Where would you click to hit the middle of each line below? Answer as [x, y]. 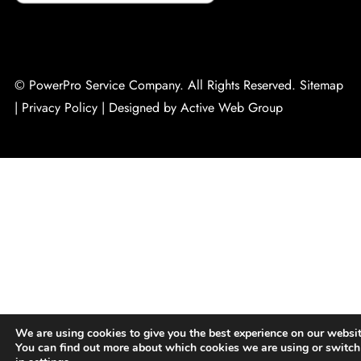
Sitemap [321, 85]
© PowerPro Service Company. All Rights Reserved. [157, 85]
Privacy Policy [59, 108]
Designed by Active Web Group [195, 108]
